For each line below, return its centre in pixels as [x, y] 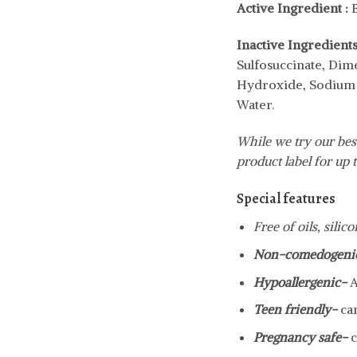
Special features [286, 199]
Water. [255, 104]
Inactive [261, 44]
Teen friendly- [296, 310]
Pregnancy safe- [302, 337]
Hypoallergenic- [301, 282]
